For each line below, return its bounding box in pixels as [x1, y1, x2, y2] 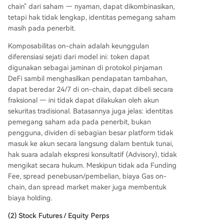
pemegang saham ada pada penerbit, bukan [8, 118, 151, 126]
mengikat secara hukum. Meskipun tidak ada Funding [8, 161, 177, 170]
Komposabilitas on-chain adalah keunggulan [8, 42, 149, 50]
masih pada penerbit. [8, 24, 75, 33]
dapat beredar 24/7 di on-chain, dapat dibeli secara [8, 85, 173, 94]
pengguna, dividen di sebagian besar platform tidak [8, 129, 173, 137]
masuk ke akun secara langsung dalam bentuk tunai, [8, 140, 173, 148]
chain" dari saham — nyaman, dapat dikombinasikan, [8, 2, 175, 11]
